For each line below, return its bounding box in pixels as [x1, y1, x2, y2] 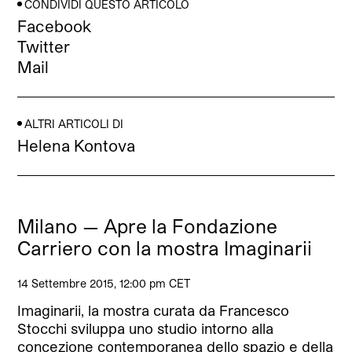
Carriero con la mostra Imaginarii [17, 236, 313, 259]
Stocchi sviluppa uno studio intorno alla [17, 319, 274, 337]
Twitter [17, 36, 71, 56]
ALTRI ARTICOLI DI [24, 116, 124, 130]
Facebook [17, 16, 92, 35]
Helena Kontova [17, 135, 136, 155]
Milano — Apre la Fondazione [17, 214, 278, 237]
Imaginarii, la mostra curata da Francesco [17, 301, 290, 319]
